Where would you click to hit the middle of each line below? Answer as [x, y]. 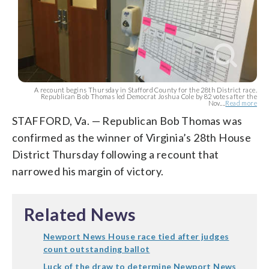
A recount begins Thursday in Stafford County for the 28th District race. [146, 89]
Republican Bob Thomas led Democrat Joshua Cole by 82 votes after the [149, 96]
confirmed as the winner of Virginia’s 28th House [132, 137]
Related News [80, 214]
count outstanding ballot [97, 249]
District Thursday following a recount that [116, 154]
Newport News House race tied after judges [136, 236]
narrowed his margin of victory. [88, 171]
